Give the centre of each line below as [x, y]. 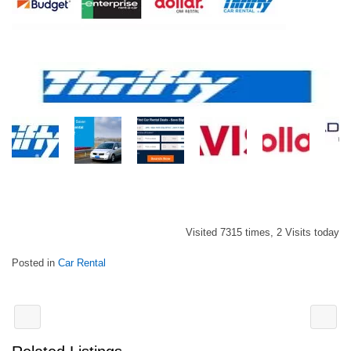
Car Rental [82, 263]
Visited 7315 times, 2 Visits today [262, 232]
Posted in [35, 263]
